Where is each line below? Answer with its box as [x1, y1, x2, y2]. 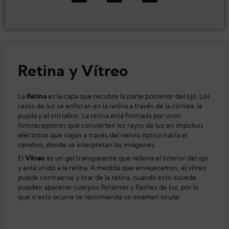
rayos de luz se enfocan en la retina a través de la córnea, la [18, 103, 202, 110]
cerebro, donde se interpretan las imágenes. [18, 142, 156, 149]
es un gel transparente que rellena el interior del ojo [45, 155, 208, 162]
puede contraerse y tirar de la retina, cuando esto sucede [18, 174, 196, 181]
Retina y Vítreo [18, 64, 128, 80]
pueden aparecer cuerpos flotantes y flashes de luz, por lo [18, 184, 199, 191]
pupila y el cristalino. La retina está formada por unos [18, 112, 181, 120]
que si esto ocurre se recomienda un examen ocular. [18, 194, 181, 201]
